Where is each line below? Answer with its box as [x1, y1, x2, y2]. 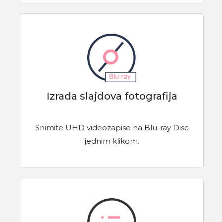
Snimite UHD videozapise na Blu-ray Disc [35, 123, 189, 133]
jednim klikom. [84, 136, 139, 146]
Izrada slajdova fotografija [46, 90, 177, 103]
